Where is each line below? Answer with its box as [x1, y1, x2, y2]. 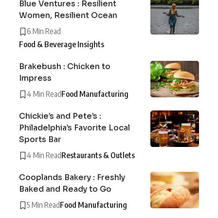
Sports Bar [19, 134, 61, 145]
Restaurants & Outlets [61, 150, 135, 161]
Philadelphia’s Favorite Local [19, 123, 130, 133]
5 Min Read [27, 200, 60, 210]
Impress [19, 73, 52, 84]
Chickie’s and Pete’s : [19, 111, 101, 122]
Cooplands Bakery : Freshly [19, 172, 125, 183]
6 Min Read [27, 26, 61, 36]
